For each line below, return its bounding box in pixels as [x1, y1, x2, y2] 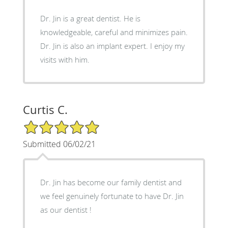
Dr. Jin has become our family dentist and [40, 177, 182, 187]
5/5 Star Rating [22, 119, 73, 129]
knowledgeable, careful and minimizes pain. [40, 26, 188, 37]
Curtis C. [22, 102, 68, 117]
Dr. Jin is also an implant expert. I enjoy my [40, 40, 185, 51]
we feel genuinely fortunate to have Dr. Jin [40, 190, 184, 201]
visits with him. [40, 54, 90, 65]
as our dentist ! [40, 204, 92, 215]
